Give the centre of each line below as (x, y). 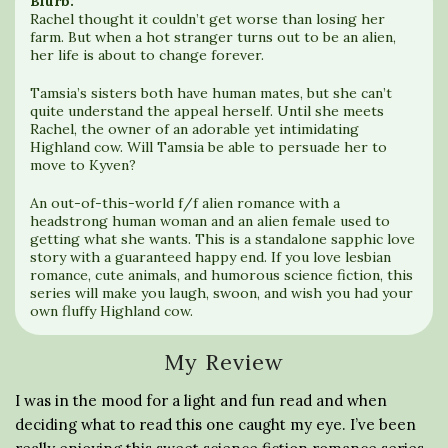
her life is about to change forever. (147, 54)
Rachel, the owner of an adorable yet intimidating (194, 128)
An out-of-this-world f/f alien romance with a (185, 202)
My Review (224, 361)
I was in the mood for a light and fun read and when (201, 400)
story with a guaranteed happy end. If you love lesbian (210, 256)
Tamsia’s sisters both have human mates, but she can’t (211, 92)
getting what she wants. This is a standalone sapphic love (222, 238)
